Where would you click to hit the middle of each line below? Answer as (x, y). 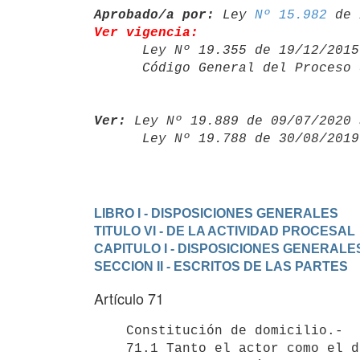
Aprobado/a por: (154, 15)
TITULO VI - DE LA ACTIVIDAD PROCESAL (225, 231)
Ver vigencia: (146, 33)
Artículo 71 (129, 298)
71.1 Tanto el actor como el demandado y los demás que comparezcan (110, 348)
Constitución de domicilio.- (110, 331)
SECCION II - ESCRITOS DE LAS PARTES (221, 266)
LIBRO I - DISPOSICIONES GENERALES (216, 213)
